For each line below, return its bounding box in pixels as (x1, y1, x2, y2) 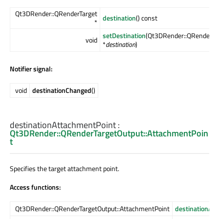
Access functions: (10, 181, 61, 192)
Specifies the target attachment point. (10, 163, 119, 174)
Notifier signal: (10, 64, 52, 74)
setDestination (103, 30, 146, 41)
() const (136, 13, 157, 23)
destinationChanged (32, 85, 91, 96)
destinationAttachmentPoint (10, 118, 116, 131)
